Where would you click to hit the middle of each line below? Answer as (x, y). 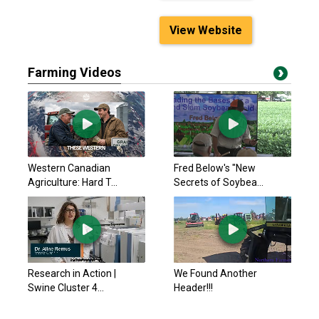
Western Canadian (69, 168)
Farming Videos (74, 72)
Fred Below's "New (215, 168)
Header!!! (193, 288)
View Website (206, 30)
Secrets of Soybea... (219, 182)
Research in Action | (72, 273)
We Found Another (215, 273)
